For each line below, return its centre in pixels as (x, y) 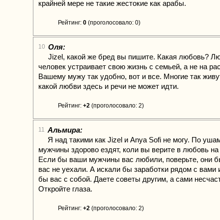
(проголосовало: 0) (113, 23)
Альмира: (65, 130)
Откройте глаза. (65, 189)
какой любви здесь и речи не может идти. (109, 86)
